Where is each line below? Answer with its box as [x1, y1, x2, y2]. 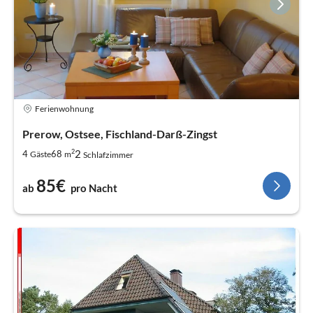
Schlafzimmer [83, 150, 133, 161]
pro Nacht [71, 182, 117, 195]
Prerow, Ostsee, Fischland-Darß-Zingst [22, 127, 217, 141]
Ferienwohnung [35, 103, 94, 114]
